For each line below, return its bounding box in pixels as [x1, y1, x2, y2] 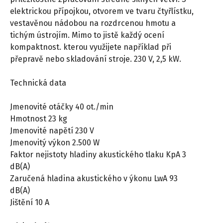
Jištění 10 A [10, 197, 49, 207]
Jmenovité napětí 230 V [10, 125, 94, 135]
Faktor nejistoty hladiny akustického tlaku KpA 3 [10, 149, 186, 159]
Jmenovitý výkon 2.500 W [10, 137, 100, 147]
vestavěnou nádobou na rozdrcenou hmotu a [10, 18, 176, 28]
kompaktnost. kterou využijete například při [10, 42, 171, 52]
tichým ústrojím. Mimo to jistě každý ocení [10, 30, 164, 40]
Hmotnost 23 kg [10, 113, 67, 123]
